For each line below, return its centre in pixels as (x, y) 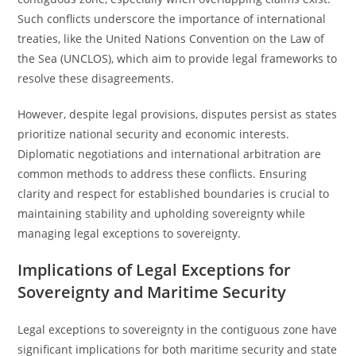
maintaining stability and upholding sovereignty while (162, 213)
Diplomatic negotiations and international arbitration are (170, 154)
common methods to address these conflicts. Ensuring (163, 174)
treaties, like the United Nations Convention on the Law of (171, 39)
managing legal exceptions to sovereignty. (130, 233)
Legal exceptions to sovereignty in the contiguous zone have (178, 329)
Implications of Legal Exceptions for (155, 270)
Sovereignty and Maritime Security (152, 292)
